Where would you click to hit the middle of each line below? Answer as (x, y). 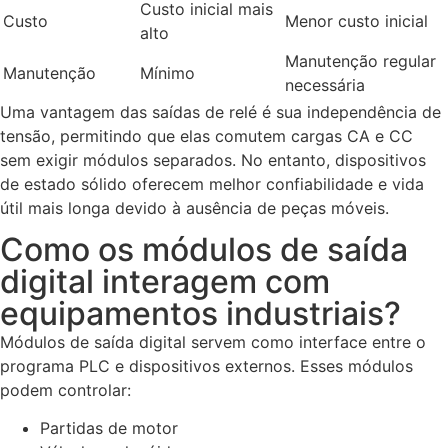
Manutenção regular (360, 60)
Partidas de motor (109, 428)
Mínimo (167, 72)
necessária (325, 84)
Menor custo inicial (356, 20)
